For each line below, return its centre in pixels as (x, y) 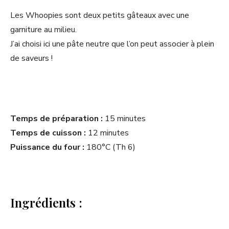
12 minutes (107, 133)
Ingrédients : (46, 202)
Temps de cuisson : (48, 133)
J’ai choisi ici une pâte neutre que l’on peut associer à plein (112, 44)
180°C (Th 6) (110, 147)
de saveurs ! (31, 58)
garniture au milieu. (43, 29)
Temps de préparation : (56, 118)
